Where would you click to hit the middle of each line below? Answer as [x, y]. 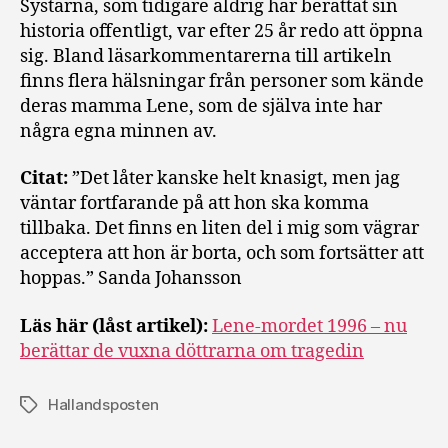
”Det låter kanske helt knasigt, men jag [234, 179]
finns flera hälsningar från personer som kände [222, 81]
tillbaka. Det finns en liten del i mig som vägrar [219, 229]
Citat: [44, 179]
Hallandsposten [103, 404]
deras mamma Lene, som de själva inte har [201, 106]
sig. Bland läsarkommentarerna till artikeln [206, 56]
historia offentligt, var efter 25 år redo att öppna [221, 31]
